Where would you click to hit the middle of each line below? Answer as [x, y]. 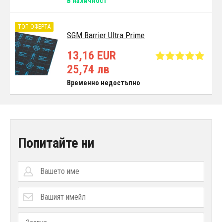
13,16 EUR [91, 55]
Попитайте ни [56, 143]
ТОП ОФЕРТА [34, 27]
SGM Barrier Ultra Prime [106, 35]
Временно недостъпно [104, 83]
